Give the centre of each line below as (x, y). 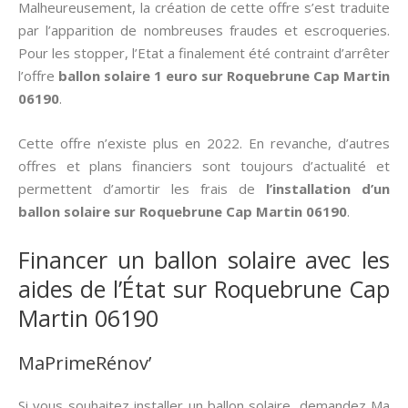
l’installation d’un (328, 189)
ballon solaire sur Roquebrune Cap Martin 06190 (183, 211)
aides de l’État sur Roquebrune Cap (204, 289)
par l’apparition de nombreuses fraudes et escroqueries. (204, 30)
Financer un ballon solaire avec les (204, 260)
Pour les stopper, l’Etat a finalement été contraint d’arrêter (204, 53)
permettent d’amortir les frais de (142, 189)
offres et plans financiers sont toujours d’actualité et (204, 166)
